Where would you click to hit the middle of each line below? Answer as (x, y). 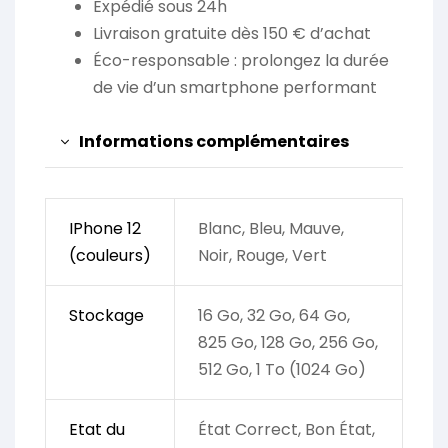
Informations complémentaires (214, 141)
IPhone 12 (104, 228)
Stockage (106, 315)
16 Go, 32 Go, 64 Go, (273, 315)
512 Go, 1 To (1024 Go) (281, 369)
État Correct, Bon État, (286, 429)
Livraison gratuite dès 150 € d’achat (232, 33)
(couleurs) (109, 255)
